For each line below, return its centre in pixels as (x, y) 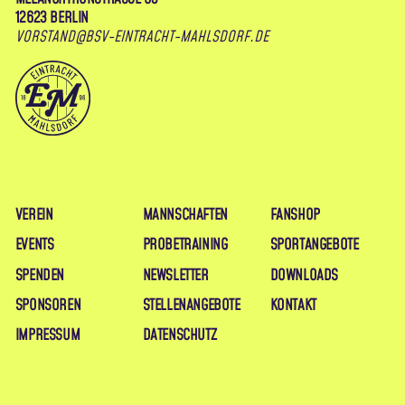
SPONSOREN (48, 305)
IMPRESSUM (47, 336)
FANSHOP (295, 215)
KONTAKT (293, 305)
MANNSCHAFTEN (185, 215)
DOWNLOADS (304, 275)
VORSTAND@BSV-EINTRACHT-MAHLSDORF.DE (141, 37)
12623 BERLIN (52, 18)
